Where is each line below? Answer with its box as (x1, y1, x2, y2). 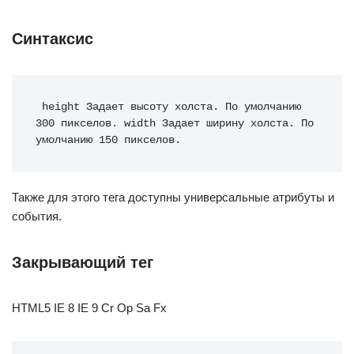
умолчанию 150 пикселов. (36, 134, 181, 146)
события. (12, 209, 62, 223)
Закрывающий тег (12, 254, 153, 271)
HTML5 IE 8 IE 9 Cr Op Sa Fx (12, 301, 167, 314)
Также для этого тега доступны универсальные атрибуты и (12, 190, 334, 204)
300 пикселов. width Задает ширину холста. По (36, 118, 314, 130)
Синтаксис (12, 30, 93, 47)
